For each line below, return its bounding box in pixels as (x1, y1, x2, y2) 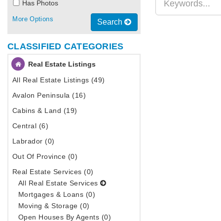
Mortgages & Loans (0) (18, 190, 96, 198)
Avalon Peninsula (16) (12, 91, 86, 99)
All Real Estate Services (18, 179, 100, 187)
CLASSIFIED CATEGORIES (7, 41, 124, 52)
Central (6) (12, 121, 49, 130)
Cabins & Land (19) (12, 106, 77, 114)
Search (97, 17, 124, 26)
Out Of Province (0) (12, 152, 78, 160)
